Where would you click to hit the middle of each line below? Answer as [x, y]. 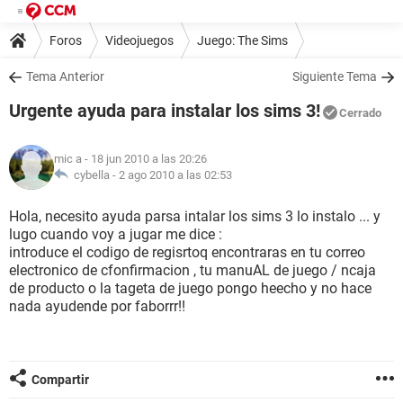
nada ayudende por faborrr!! [97, 306]
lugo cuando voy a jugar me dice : [116, 234]
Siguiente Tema [335, 76]
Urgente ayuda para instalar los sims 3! [165, 111]
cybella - [94, 175]
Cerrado [360, 113]
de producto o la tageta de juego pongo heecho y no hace [190, 288]
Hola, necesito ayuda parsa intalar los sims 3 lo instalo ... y [195, 216]
